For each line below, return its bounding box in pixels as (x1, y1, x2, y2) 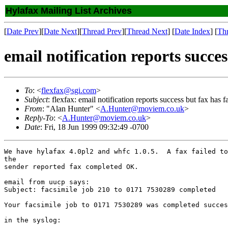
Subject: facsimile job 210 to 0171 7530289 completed (4, 185, 216, 193)
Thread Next (127, 27, 167, 36)
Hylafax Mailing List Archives (6, 6, 132, 16)
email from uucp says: (4, 178, 90, 186)
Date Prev (7, 27, 39, 36)
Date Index (175, 27, 210, 36)
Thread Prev (82, 27, 122, 36)
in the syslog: (4, 216, 61, 224)
